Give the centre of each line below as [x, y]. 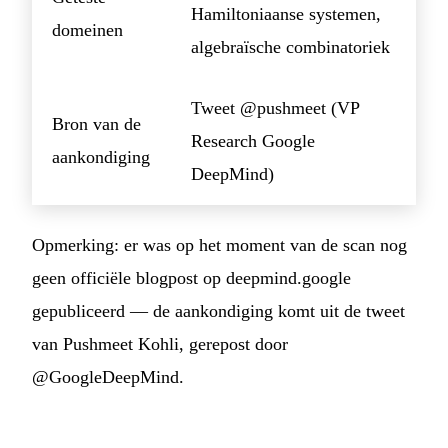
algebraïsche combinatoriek [290, 46]
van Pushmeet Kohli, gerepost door [160, 343]
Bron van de [96, 123]
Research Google [253, 140]
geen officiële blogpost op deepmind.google [191, 277]
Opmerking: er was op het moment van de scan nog [219, 244]
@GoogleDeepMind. [108, 376]
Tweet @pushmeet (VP [275, 107]
